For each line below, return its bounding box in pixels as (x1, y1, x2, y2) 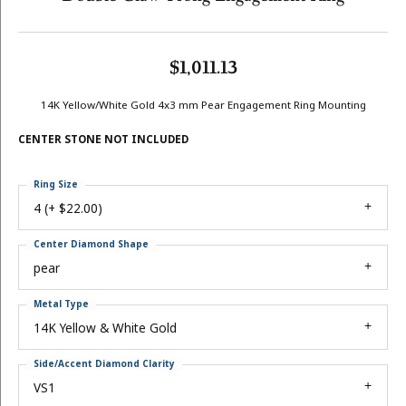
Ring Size (34, 178, 78, 191)
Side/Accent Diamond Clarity (34, 357, 175, 371)
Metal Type (34, 297, 89, 311)
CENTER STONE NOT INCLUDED (18, 132, 188, 148)
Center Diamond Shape (34, 237, 149, 251)
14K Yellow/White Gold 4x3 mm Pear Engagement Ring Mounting (40, 98, 366, 113)
